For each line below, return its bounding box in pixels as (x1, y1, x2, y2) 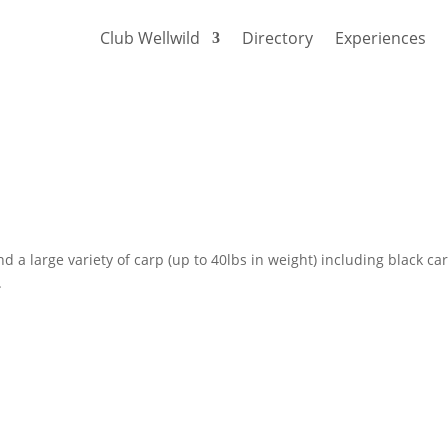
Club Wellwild (99, 27, 200, 49)
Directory (241, 27, 313, 49)
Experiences (334, 27, 426, 49)
